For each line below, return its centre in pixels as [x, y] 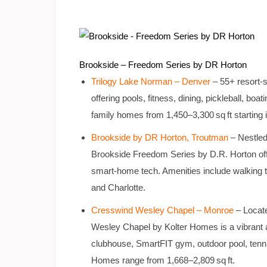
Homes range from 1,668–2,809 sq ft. [163, 260]
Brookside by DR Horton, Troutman [160, 138]
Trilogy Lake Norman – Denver [151, 82]
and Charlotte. [118, 188]
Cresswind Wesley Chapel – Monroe [162, 210]
